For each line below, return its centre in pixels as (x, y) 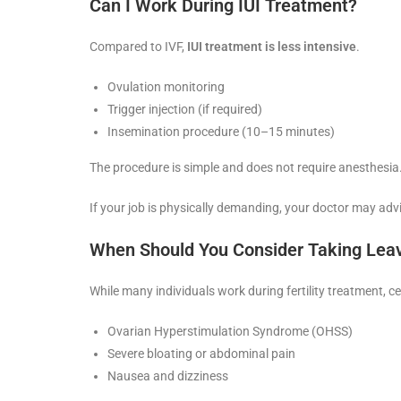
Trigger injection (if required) (185, 109)
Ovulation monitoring (166, 86)
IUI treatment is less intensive (272, 46)
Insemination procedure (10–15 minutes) (221, 131)
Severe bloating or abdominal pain (201, 353)
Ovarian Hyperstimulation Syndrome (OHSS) (230, 331)
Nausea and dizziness (168, 375)
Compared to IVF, (138, 46)
